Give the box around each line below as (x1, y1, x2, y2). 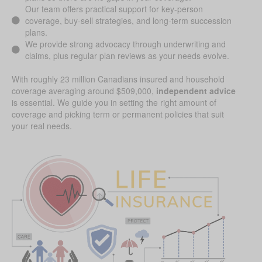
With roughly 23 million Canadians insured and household (12, 73, 225, 85)
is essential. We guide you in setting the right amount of (12, 96, 216, 109)
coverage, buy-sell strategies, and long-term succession (25, 15, 232, 27)
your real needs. (12, 120, 72, 132)
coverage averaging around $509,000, (12, 85, 156, 97)
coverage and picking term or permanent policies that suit (12, 108, 224, 120)
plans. (25, 26, 47, 39)
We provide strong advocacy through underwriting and (25, 38, 226, 50)
